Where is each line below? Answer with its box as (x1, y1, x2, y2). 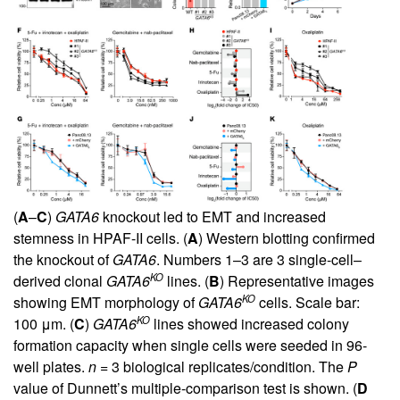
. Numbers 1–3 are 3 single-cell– (156, 249, 362, 271)
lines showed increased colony (150, 313, 349, 335)
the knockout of (13, 249, 112, 271)
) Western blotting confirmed (198, 228, 375, 249)
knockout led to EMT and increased (99, 206, 326, 228)
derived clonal (13, 271, 106, 292)
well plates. (13, 356, 88, 378)
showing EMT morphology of (13, 292, 198, 313)
